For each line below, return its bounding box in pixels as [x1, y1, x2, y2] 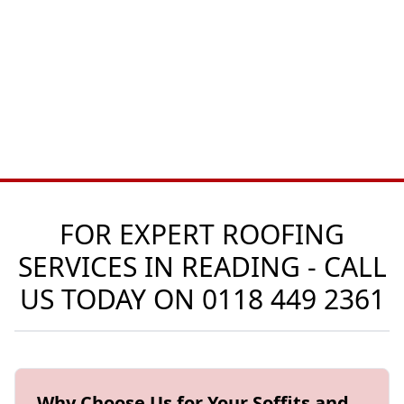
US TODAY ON [19, 280, 202, 317]
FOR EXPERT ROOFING [60, 216, 344, 252]
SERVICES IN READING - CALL [17, 248, 387, 285]
